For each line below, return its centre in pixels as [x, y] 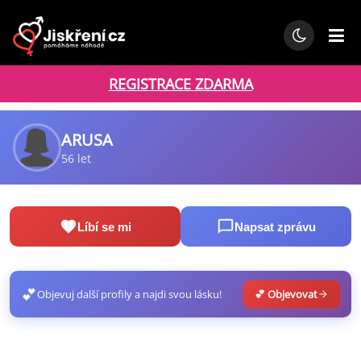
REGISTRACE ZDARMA [180, 84]
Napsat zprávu [275, 226]
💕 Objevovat [286, 294]
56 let [76, 158]
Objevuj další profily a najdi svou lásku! [129, 294]
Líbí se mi [104, 226]
